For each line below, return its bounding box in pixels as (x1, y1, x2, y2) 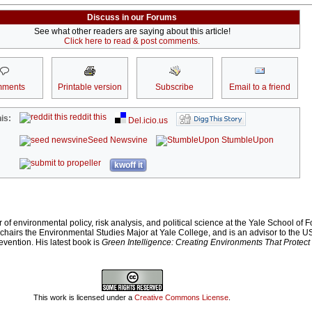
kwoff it (114, 160, 143, 171)
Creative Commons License (134, 292, 228, 302)
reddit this (68, 112, 107, 123)
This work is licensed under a (33, 292, 134, 302)
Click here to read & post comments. (64, 36, 200, 47)
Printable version (57, 82, 122, 93)
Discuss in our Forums (87, 13, 177, 23)
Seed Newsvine (88, 135, 148, 146)
